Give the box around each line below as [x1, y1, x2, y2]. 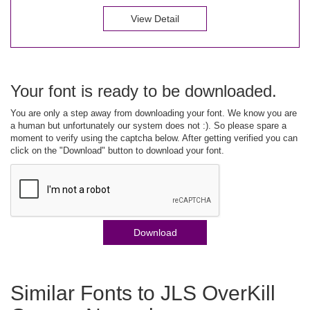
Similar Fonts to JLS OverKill [10, 281, 275, 304]
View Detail [131, 12, 179, 24]
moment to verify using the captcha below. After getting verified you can [10, 132, 298, 143]
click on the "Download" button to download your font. [10, 145, 224, 156]
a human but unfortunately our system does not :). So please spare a [10, 120, 286, 131]
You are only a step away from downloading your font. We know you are [10, 107, 297, 118]
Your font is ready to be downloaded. [10, 81, 277, 100]
